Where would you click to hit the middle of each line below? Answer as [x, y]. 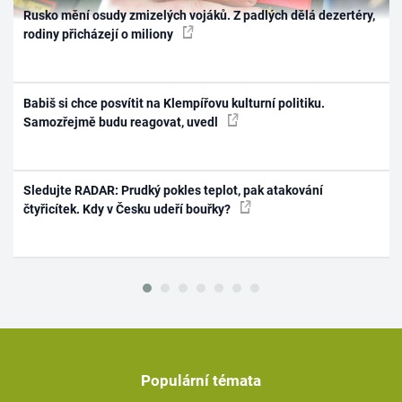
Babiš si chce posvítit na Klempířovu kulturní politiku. [175, 103]
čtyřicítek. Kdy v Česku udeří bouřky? [129, 210]
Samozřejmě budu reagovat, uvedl [122, 122]
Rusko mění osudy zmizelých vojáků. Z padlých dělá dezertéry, [200, 16]
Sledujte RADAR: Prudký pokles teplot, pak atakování [174, 191]
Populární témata [201, 380]
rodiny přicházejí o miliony [100, 35]
